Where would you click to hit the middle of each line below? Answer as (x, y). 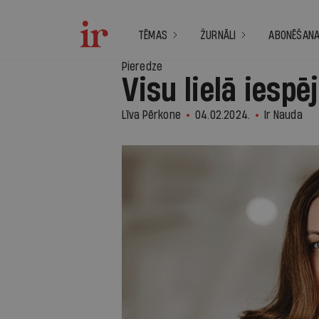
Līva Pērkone (151, 115)
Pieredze (142, 67)
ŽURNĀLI (218, 35)
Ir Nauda (283, 115)
